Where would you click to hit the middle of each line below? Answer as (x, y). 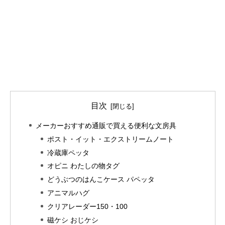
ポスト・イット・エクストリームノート (111, 139)
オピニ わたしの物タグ (84, 166)
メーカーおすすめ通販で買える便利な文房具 (106, 125)
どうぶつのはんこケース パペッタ (101, 180)
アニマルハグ (69, 193)
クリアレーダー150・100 (88, 207)
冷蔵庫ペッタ (69, 152)
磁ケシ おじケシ (73, 220)
